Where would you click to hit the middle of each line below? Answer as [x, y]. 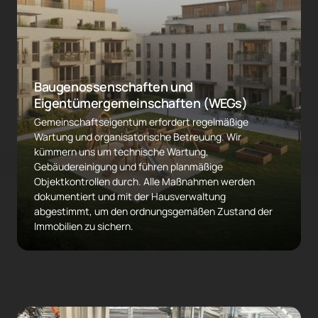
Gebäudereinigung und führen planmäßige [128, 167]
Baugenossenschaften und [114, 87]
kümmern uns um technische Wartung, [121, 152]
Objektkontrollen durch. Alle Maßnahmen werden [144, 182]
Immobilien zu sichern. [84, 226]
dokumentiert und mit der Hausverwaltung [130, 197]
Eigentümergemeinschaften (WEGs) [141, 103]
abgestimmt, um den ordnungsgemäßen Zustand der [153, 212]
